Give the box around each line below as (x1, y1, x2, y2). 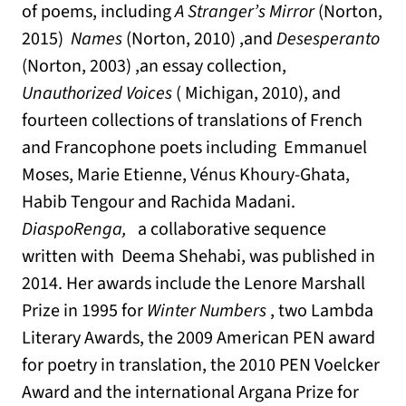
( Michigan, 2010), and (176, 81, 341, 107)
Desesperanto (276, 26, 380, 53)
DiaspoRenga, (22, 217, 127, 243)
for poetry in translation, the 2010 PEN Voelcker (22, 353, 380, 379)
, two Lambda (266, 298, 373, 324)
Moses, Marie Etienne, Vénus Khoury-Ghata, (22, 162, 350, 188)
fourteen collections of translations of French (22, 108, 362, 134)
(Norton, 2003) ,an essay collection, (22, 53, 286, 80)
